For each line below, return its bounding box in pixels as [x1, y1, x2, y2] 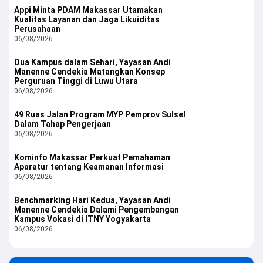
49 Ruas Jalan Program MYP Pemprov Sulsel [14, 109, 186, 119]
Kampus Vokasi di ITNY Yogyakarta [14, 214, 151, 224]
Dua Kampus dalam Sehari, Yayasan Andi [14, 57, 171, 67]
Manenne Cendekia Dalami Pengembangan [14, 204, 179, 214]
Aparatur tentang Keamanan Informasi [14, 161, 164, 171]
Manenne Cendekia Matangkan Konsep [14, 66, 165, 76]
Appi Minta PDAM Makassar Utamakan [14, 5, 163, 15]
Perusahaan [14, 23, 60, 33]
